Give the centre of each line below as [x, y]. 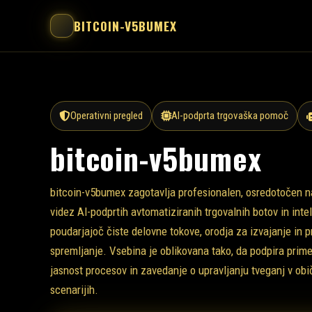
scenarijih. [74, 289]
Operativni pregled [106, 116]
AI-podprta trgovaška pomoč [230, 116]
